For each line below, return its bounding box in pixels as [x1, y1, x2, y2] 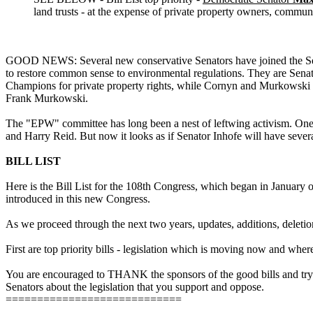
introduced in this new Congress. [6, 193, 150, 205]
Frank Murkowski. [6, 92, 88, 104]
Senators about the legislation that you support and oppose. [6, 281, 264, 293]
